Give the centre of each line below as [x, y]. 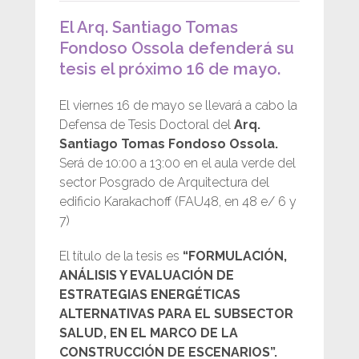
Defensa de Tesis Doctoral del [147, 125]
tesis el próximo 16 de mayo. [170, 69]
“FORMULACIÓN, [233, 256]
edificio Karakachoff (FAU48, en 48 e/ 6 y [178, 202]
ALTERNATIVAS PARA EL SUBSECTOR [176, 314]
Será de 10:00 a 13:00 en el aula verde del [177, 163]
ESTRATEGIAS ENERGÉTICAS [150, 294]
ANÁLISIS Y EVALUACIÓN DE [147, 275]
